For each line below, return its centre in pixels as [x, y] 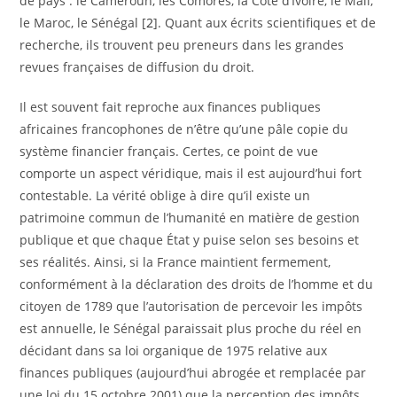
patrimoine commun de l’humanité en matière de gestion [190, 218]
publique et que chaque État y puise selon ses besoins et [190, 240]
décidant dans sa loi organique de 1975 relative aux [174, 350]
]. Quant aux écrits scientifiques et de [265, 23]
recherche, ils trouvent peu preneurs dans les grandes [182, 45]
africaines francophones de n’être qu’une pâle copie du [184, 129]
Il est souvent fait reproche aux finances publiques [171, 107]
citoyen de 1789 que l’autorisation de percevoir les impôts [191, 306]
